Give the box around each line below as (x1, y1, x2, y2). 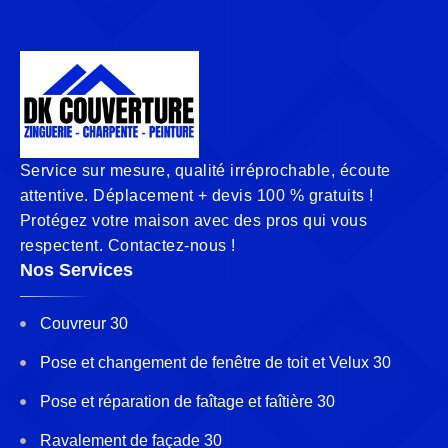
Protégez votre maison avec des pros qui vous (20, 212, 368, 230)
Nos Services (20, 260, 133, 281)
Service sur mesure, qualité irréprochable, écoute (20, 162, 391, 180)
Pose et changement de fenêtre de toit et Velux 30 (40, 354, 391, 372)
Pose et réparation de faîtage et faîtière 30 (40, 393, 335, 411)
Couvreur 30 (40, 315, 128, 333)
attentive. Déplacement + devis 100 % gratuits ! (20, 187, 374, 205)
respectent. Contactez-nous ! (20, 237, 236, 255)
